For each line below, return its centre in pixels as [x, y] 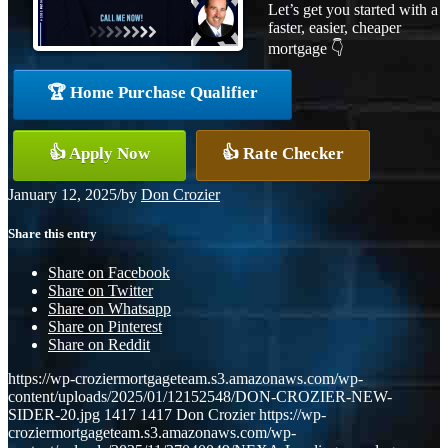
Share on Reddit [99, 345]
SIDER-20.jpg [54, 415]
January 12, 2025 [62, 194]
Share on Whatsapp [109, 309]
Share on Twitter [100, 291]
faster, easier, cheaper [334, 27]
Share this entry [52, 233]
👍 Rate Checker [283, 153]
